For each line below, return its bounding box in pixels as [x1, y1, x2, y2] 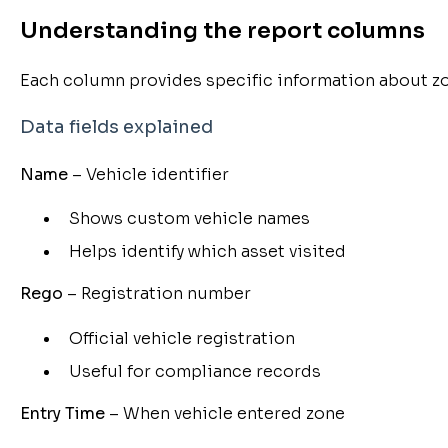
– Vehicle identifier [67, 163, 229, 185]
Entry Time [19, 402, 105, 424]
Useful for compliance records [68, 360, 321, 382]
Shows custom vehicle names [68, 208, 310, 230]
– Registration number [62, 283, 251, 305]
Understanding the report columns [19, 17, 425, 45]
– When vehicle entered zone [104, 402, 345, 424]
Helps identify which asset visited [68, 241, 346, 263]
